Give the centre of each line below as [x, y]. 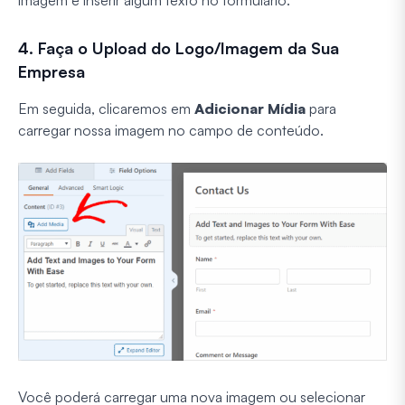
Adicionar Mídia [250, 108]
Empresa [52, 71]
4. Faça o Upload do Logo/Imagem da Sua [179, 48]
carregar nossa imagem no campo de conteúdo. [171, 130]
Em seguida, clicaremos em [106, 108]
